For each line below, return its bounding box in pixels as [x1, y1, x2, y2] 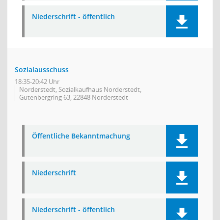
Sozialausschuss [15, 65, 69, 74]
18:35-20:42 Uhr [15, 77, 59, 86]
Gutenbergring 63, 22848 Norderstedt [19, 93, 128, 102]
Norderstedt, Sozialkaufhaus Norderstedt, [19, 85, 141, 94]
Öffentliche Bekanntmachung [32, 131, 130, 140]
